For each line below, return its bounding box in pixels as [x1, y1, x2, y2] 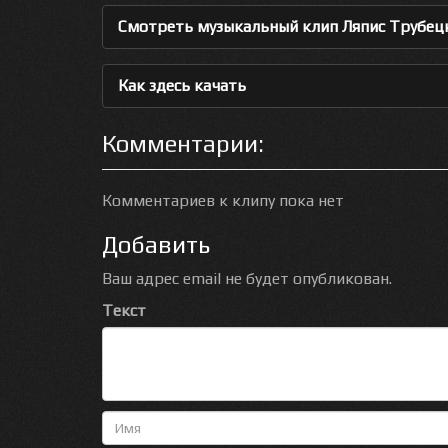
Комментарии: [102, 130, 264, 157]
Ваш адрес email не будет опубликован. [102, 269, 392, 288]
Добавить [102, 231, 210, 258]
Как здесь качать [118, 76, 246, 95]
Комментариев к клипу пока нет [102, 191, 344, 210]
